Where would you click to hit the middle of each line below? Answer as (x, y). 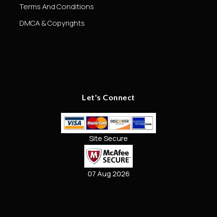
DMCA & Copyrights (52, 23)
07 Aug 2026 (108, 173)
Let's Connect (108, 97)
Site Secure (108, 138)
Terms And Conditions (57, 6)
